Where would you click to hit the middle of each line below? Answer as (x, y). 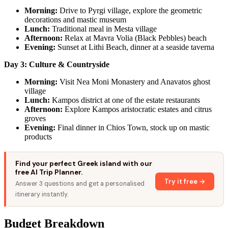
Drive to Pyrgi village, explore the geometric (130, 11)
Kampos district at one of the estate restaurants (125, 100)
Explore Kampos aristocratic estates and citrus (137, 109)
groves (35, 119)
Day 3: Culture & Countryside (57, 65)
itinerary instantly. (42, 195)
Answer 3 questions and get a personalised (80, 184)
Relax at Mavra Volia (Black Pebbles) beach (135, 38)
